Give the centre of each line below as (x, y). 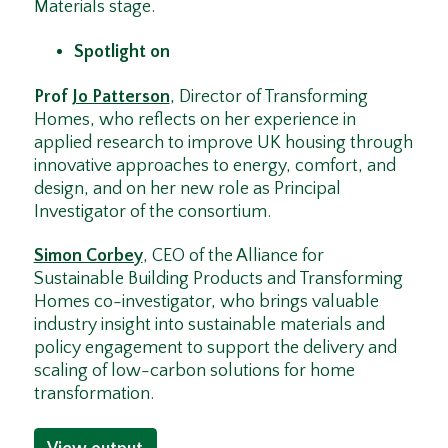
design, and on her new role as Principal (187, 188)
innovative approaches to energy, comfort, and (214, 165)
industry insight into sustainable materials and (209, 325)
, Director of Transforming (268, 96)
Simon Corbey (88, 256)
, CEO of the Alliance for (233, 256)
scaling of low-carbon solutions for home (194, 371)
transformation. (93, 394)
